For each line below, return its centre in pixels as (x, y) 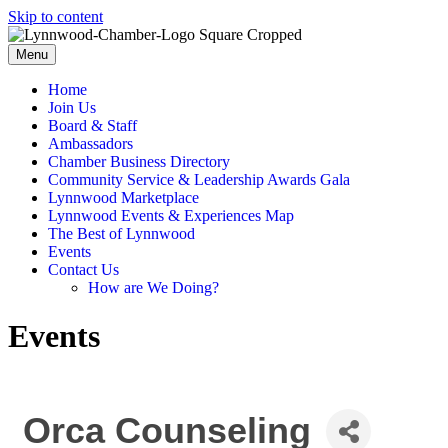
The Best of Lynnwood (121, 233)
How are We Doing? (153, 287)
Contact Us (83, 269)
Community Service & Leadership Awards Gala (199, 179)
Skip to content (55, 16)
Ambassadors (90, 143)
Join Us (72, 107)
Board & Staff (92, 125)
